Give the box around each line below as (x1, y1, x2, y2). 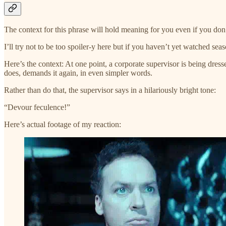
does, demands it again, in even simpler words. (4, 68, 152, 77)
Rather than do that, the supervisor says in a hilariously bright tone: (4, 85, 216, 94)
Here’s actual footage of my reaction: (4, 120, 121, 129)
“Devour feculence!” (4, 102, 70, 111)
